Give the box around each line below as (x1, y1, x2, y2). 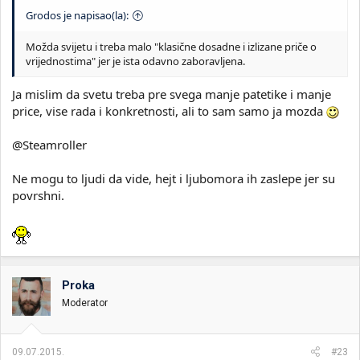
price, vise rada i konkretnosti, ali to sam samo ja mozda (12, 103, 326, 119)
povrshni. (12, 187, 64, 203)
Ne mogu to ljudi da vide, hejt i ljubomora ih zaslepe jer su (12, 170, 335, 186)
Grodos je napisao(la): (26, 7, 129, 22)
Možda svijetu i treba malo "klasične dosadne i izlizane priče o (26, 39, 317, 54)
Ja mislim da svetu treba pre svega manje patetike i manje (12, 86, 331, 102)
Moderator (62, 297, 108, 309)
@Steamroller (12, 137, 87, 153)
